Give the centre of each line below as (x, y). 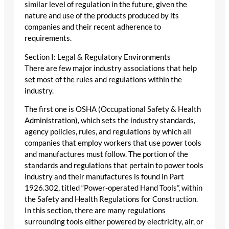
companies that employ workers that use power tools (113, 143)
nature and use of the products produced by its (102, 16)
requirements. (48, 38)
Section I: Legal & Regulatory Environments (98, 57)
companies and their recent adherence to (93, 27)
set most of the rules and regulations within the (103, 79)
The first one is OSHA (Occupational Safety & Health (113, 109)
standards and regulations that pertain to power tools (114, 166)
